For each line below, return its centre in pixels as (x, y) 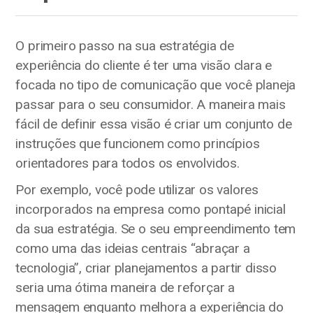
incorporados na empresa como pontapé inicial (151, 210)
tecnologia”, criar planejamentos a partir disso (146, 268)
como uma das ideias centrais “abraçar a (133, 249)
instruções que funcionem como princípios (138, 144)
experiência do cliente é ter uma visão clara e (144, 66)
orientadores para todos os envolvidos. (128, 163)
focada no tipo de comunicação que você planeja (156, 85)
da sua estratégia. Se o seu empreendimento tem (156, 229)
